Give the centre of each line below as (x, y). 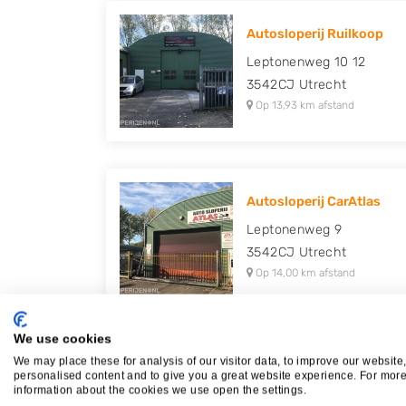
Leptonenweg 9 (295, 230)
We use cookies (63, 339)
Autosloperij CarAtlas (314, 202)
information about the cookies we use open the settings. (160, 390)
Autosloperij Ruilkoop (315, 34)
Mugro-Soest (288, 369)
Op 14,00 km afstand (304, 273)
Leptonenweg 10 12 (306, 62)
